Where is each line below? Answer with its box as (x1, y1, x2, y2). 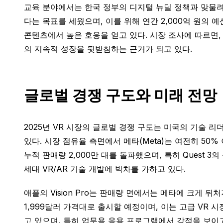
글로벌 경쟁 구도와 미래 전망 (24, 86, 217, 104)
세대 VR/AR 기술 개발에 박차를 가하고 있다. (24, 164, 186, 174)
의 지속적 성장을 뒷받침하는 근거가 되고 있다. (24, 44, 192, 54)
